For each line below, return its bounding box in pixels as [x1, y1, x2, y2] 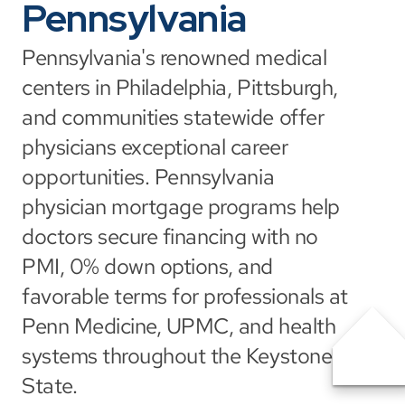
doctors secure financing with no [22, 222, 318, 250]
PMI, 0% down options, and [22, 252, 274, 280]
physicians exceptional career [22, 133, 288, 161]
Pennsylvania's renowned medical [22, 43, 327, 71]
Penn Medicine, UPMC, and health [22, 312, 336, 340]
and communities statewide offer [22, 103, 325, 131]
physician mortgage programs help [22, 193, 340, 221]
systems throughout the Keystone [22, 342, 333, 370]
